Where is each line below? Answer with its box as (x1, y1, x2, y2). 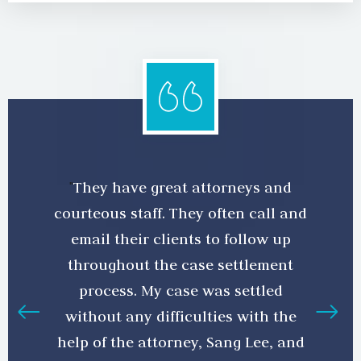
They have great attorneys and (73, 178, 292, 197)
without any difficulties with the (64, 307, 297, 326)
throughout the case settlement (68, 255, 293, 274)
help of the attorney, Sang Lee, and (56, 333, 305, 351)
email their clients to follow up (70, 230, 291, 248)
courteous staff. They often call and (54, 204, 307, 222)
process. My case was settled (78, 281, 283, 300)
